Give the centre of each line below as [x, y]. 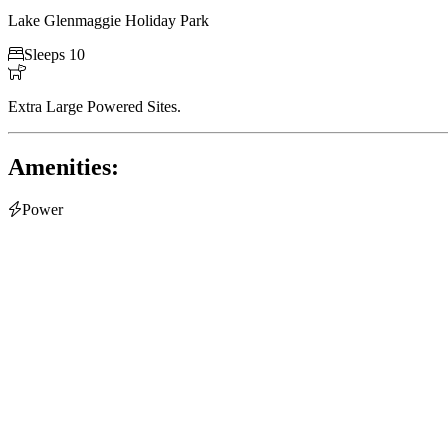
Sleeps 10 [54, 54]
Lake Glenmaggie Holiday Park [108, 20]
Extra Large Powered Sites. [94, 106]
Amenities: [63, 166]
